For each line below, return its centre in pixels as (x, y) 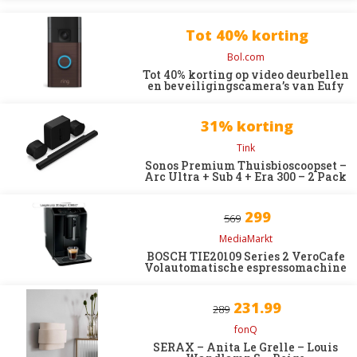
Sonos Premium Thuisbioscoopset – (245, 165)
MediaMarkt (245, 239)
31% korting (247, 126)
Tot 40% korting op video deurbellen (245, 75)
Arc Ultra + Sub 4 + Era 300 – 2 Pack (246, 177)
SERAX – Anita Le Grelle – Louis (246, 347)
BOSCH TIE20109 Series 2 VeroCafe (245, 256)
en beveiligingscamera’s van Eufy (245, 86)
